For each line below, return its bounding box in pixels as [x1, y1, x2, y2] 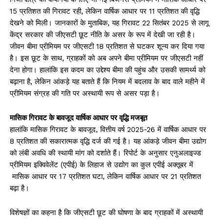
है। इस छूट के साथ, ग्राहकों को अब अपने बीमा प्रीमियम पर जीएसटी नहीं [10, 53, 203, 63]
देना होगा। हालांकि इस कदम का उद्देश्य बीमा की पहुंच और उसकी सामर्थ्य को [10, 65, 205, 74]
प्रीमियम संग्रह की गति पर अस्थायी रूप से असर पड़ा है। [10, 88, 162, 98]
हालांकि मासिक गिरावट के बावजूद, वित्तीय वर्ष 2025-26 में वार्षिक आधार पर [10, 125, 206, 134]
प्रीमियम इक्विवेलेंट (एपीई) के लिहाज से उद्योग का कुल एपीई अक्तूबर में [10, 160, 193, 169]
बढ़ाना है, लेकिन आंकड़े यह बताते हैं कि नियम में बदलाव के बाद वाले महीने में [10, 77, 205, 86]
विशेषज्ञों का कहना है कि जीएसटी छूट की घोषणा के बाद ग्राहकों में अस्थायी [10, 208, 203, 217]
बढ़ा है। [10, 183, 29, 193]
